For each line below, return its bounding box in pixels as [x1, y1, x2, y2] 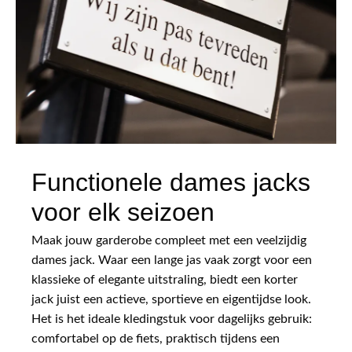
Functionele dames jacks [31, 167, 310, 196]
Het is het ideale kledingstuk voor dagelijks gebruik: [31, 312, 312, 325]
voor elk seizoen [31, 197, 214, 226]
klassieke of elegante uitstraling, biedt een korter [31, 273, 298, 286]
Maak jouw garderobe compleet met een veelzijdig [31, 233, 306, 247]
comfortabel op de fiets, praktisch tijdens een [31, 332, 280, 345]
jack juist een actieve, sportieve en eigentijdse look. [31, 292, 311, 306]
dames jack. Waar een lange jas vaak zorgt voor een [31, 253, 312, 266]
